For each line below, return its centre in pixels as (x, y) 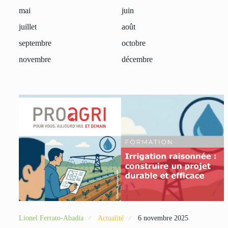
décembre (137, 59)
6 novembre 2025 (163, 218)
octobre (133, 43)
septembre (35, 43)
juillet (28, 26)
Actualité (111, 218)
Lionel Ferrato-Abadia (51, 218)
